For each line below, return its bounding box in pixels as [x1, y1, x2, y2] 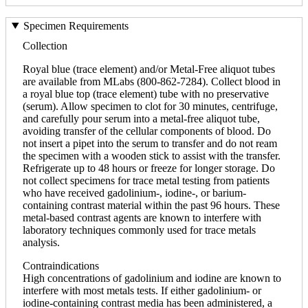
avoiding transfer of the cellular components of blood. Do [23, 124, 271, 137]
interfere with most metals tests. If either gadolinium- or [23, 284, 261, 296]
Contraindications [23, 259, 99, 272]
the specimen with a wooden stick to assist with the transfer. [23, 149, 280, 162]
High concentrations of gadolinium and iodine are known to [23, 272, 281, 284]
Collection [23, 39, 67, 52]
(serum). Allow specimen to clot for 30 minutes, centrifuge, [23, 100, 278, 112]
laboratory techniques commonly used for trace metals [23, 223, 256, 236]
